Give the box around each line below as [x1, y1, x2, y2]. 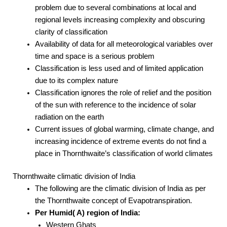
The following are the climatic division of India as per [34, 184, 206, 193]
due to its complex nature [34, 76, 118, 85]
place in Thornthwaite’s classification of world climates [34, 149, 213, 158]
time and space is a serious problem [34, 52, 155, 60]
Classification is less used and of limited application [34, 64, 203, 72]
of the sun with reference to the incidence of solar [34, 100, 196, 109]
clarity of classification [34, 27, 107, 36]
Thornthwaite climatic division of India [13, 172, 135, 181]
